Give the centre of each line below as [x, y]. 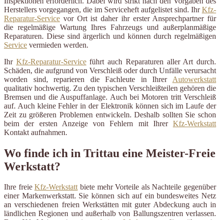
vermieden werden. [58, 45]
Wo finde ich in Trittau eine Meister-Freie [110, 153]
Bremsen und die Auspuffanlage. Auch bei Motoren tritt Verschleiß [110, 97]
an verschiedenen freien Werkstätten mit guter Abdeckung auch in [110, 205]
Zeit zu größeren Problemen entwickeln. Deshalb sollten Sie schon [110, 114]
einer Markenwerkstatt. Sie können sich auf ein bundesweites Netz [110, 196]
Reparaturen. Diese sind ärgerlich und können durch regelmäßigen [110, 36]
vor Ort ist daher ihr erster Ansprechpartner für [138, 18]
